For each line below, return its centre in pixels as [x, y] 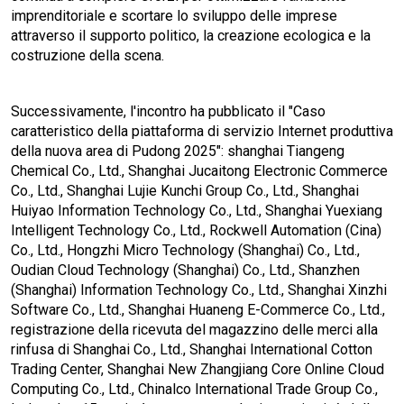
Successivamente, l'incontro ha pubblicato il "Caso [168, 112]
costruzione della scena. [87, 56]
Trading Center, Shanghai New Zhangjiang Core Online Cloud [197, 370]
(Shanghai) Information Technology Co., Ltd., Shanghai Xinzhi [199, 290]
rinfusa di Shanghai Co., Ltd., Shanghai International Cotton [192, 350]
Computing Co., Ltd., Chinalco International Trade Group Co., [194, 390]
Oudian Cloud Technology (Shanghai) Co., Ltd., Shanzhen [185, 271]
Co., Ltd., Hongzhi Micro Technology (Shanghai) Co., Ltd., [185, 251]
